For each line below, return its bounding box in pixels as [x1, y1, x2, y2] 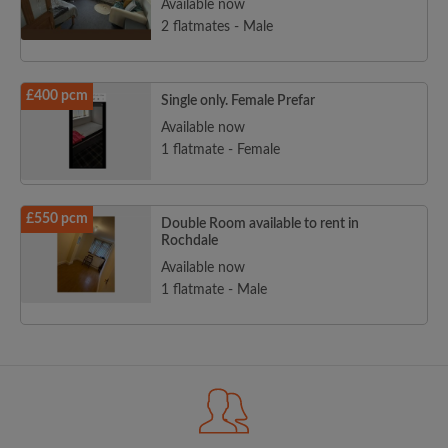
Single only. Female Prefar [161, 94, 315, 109]
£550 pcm [26, 212, 88, 227]
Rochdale [161, 234, 218, 249]
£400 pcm [26, 89, 88, 104]
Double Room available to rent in [161, 217, 359, 232]
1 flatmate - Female [161, 143, 280, 158]
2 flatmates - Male [161, 20, 273, 35]
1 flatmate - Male [161, 283, 267, 298]
